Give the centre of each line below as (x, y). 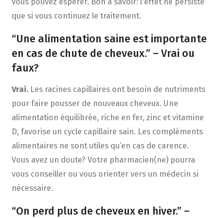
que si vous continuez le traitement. (76, 15)
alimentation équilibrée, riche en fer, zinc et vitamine (108, 118)
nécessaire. (32, 188)
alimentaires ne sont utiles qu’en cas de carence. (100, 146)
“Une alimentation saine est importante (109, 39)
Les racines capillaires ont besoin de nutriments (117, 89)
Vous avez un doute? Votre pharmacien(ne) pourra (103, 160)
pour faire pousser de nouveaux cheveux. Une (95, 103)
